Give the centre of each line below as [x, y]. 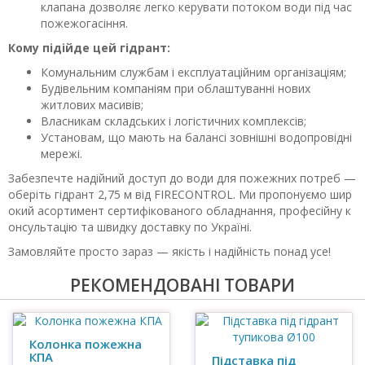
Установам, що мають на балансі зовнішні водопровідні [196, 137]
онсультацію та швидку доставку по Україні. [130, 227]
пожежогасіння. [84, 23]
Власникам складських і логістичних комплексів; [174, 121]
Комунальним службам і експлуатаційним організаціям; [193, 72]
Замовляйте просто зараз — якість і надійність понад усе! [169, 251]
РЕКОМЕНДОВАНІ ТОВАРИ [182, 285]
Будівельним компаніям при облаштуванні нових [176, 88]
